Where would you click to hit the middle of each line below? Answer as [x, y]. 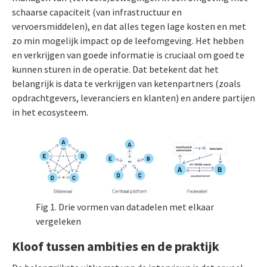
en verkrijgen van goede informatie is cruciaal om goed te [128, 55]
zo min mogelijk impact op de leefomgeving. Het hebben [128, 41]
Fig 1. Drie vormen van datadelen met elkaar [125, 207]
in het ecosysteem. [50, 112]
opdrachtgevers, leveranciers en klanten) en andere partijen [133, 98]
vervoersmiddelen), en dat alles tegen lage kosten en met [129, 27]
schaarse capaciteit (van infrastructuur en [97, 12]
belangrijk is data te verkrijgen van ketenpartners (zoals [126, 84]
